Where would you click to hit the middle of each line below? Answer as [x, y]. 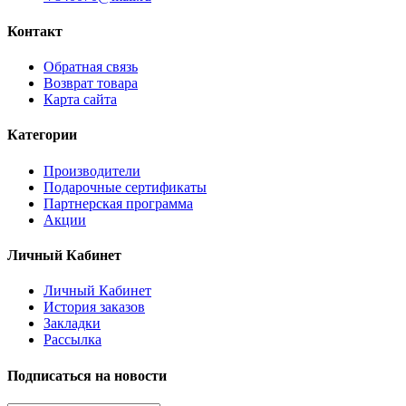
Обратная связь [91, 67]
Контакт [35, 31]
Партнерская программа [118, 203]
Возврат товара [91, 83]
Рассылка [72, 340]
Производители [92, 170]
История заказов [94, 307]
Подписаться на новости [87, 375]
